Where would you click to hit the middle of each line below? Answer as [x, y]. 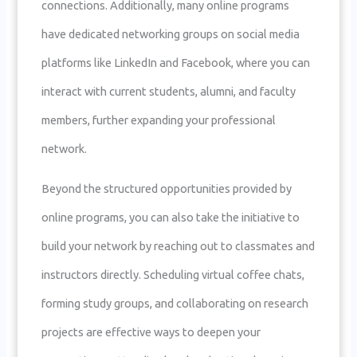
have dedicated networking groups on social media [171, 33]
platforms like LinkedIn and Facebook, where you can [176, 62]
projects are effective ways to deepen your [151, 332]
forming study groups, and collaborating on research [175, 304]
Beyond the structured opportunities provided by [167, 189]
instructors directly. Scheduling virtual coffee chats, [173, 275]
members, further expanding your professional [159, 120]
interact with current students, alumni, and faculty [169, 91]
